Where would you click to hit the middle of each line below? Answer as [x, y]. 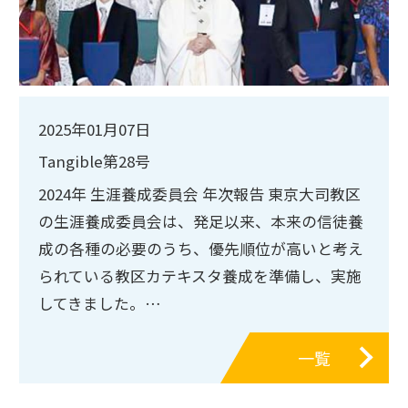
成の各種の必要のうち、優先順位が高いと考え [201, 248]
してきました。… [100, 303]
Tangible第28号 [94, 162]
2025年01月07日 [94, 129]
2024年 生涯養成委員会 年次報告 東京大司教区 [199, 194]
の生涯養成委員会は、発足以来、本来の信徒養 [201, 221]
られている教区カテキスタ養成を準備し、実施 [200, 275]
